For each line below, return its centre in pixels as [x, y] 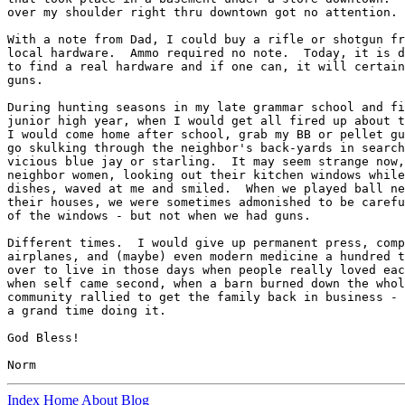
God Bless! [43, 338]
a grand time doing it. [90, 311]
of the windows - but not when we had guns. [163, 216]
